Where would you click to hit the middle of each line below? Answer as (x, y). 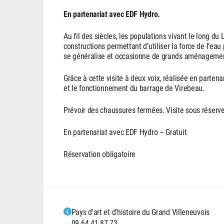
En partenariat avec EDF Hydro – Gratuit (125, 131)
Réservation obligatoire (100, 153)
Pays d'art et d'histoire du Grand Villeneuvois (140, 211)
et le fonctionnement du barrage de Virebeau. (134, 87)
